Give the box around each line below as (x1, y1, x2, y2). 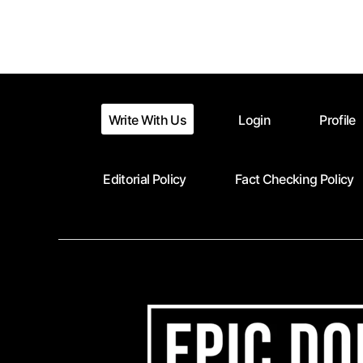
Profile (319, 112, 356, 129)
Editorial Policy (103, 170, 186, 187)
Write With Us (108, 112, 186, 129)
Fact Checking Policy (234, 170, 354, 187)
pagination (58, 32, 245, 81)
